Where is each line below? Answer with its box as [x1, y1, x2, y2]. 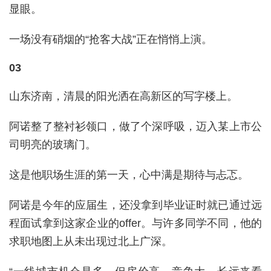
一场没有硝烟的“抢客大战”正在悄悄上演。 [9, 33, 212, 45]
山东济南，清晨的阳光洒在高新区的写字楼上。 [9, 90, 238, 102]
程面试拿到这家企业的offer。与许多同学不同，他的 [9, 217, 262, 229]
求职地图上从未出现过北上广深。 [9, 235, 172, 247]
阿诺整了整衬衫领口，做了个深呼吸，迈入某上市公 [9, 120, 262, 132]
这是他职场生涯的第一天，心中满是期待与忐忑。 [9, 168, 249, 181]
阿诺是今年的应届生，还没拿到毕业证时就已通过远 [9, 198, 262, 211]
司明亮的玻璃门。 [9, 138, 96, 151]
